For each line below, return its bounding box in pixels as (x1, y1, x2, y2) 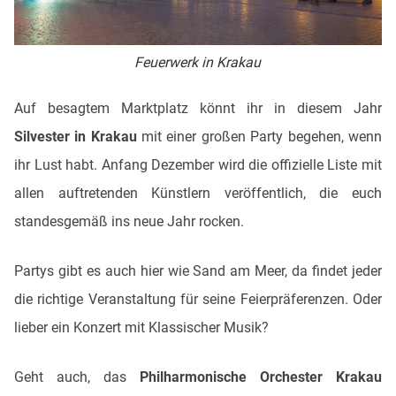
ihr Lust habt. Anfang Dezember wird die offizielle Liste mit (14, 156, 382, 173)
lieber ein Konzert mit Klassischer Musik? (14, 318, 269, 336)
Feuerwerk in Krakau (134, 53, 262, 71)
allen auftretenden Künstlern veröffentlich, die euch (14, 184, 382, 202)
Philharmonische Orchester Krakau (139, 368, 382, 385)
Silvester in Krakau (14, 127, 137, 145)
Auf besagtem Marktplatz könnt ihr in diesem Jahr (14, 99, 382, 117)
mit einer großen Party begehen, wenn (136, 127, 382, 145)
